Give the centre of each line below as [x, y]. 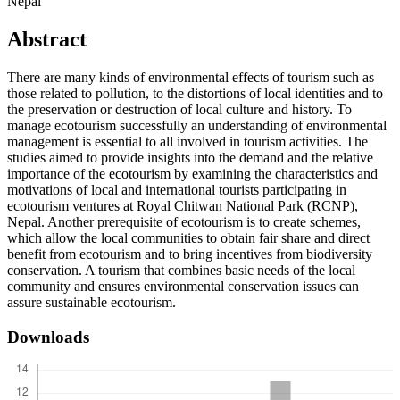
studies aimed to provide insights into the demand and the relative [190, 158]
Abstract [47, 40]
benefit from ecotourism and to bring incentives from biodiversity [190, 254]
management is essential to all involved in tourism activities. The [187, 142]
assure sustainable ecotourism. [92, 303]
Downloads [48, 337]
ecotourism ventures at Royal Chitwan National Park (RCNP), [183, 206]
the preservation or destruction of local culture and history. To [179, 110]
